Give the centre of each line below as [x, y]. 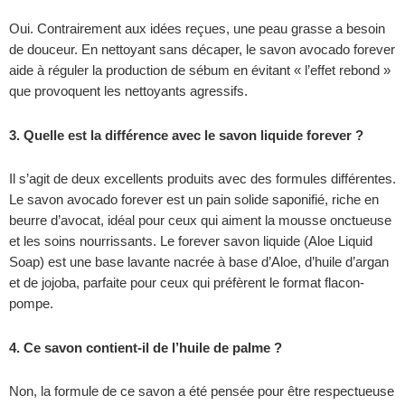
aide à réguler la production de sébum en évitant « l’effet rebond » [200, 71]
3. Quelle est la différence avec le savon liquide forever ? [186, 135]
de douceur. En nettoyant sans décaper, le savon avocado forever [202, 50]
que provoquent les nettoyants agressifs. [128, 92]
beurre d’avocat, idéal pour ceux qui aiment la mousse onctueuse [200, 221]
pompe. [31, 304]
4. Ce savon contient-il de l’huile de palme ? [146, 348]
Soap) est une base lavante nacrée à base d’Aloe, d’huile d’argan [199, 263]
